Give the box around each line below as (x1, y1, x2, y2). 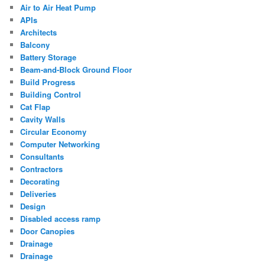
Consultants (20, 150, 64, 162)
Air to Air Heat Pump (20, 1, 96, 13)
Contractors (20, 163, 63, 174)
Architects (20, 26, 57, 38)
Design (20, 200, 46, 212)
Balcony (20, 38, 50, 50)
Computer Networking (20, 138, 101, 150)
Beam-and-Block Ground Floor (20, 63, 132, 75)
